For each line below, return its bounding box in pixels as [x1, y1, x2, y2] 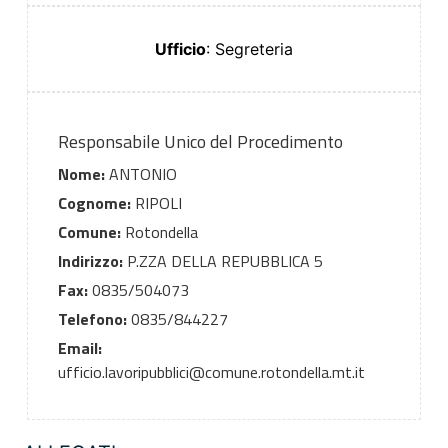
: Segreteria [206, 38, 293, 59]
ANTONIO [104, 161, 177, 186]
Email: [57, 335, 102, 360]
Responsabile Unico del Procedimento [57, 127, 343, 155]
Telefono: [57, 306, 127, 331]
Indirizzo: [57, 248, 123, 273]
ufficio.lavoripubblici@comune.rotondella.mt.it [57, 359, 365, 384]
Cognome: [57, 190, 131, 215]
